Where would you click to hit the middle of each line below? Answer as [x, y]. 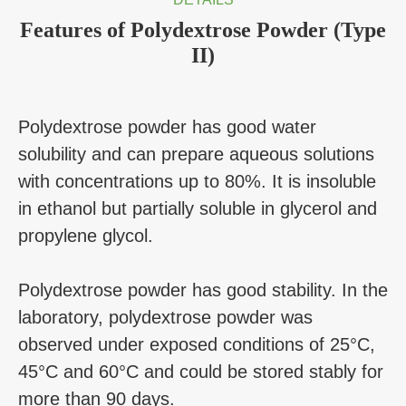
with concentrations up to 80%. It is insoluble [197, 181]
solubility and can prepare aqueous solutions [196, 154]
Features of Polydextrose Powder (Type [203, 29]
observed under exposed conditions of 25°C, [197, 344]
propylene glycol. [86, 235]
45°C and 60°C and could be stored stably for [201, 371]
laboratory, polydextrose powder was [165, 317]
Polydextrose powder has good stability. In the [203, 290]
